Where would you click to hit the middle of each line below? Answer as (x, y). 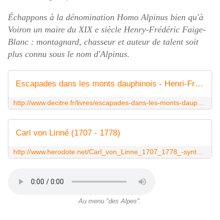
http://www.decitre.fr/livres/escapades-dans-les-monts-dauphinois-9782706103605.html (201, 103)
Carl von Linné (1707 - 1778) (68, 133)
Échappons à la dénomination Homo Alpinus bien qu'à (106, 17)
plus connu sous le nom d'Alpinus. (69, 54)
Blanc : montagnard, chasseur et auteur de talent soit (103, 42)
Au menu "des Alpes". (110, 202)
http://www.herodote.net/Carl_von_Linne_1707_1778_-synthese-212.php (200, 152)
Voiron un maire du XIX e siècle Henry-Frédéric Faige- (107, 30)
